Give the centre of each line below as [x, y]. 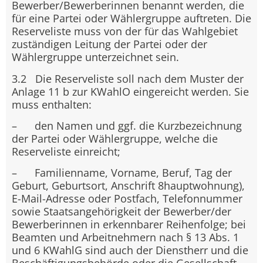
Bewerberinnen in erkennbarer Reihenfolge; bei [129, 225]
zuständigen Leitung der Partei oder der [109, 44]
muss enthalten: [52, 104]
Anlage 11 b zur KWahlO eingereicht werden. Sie [130, 91]
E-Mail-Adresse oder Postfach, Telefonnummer [127, 199]
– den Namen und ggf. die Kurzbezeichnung [127, 126]
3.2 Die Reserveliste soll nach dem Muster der [128, 78]
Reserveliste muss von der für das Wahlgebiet [125, 31]
